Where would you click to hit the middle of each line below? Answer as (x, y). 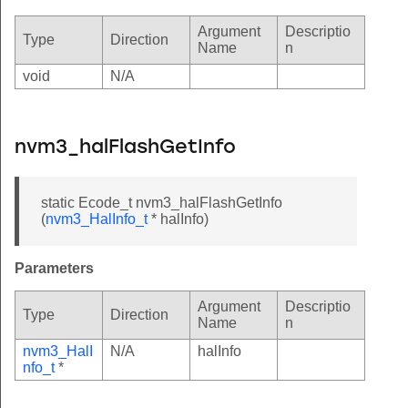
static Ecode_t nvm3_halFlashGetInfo (162, 202)
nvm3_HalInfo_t (97, 219)
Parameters (54, 268)
